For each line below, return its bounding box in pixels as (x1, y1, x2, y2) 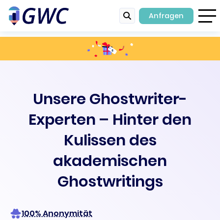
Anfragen (149, 10, 184, 21)
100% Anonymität (22, 208, 92, 219)
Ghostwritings (57, 171, 163, 192)
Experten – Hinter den (28, 109, 192, 130)
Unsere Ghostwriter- (33, 88, 187, 110)
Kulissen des (63, 130, 157, 151)
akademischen (53, 150, 167, 171)
